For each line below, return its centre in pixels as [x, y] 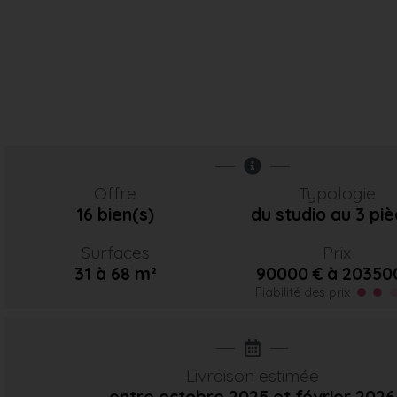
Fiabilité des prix [303, 292]
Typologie [337, 193]
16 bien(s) [115, 214]
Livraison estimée [252, 376]
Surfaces [115, 253]
